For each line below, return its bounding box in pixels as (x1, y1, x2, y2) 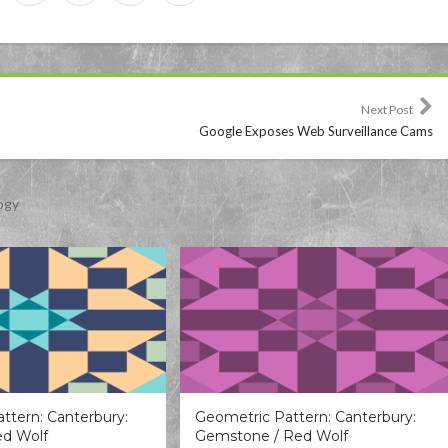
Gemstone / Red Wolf (194, 426, 348, 445)
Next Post (361, 101, 419, 117)
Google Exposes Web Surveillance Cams (199, 122, 433, 139)
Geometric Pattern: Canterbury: (194, 407, 416, 426)
